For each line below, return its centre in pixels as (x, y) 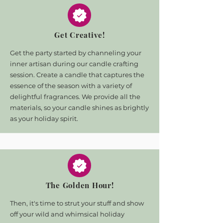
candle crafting (114, 64)
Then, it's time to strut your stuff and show (77, 203)
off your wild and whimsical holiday (67, 214)
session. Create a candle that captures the (77, 75)
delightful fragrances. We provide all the (75, 97)
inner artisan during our (50, 64)
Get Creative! (80, 35)
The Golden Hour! (80, 185)
